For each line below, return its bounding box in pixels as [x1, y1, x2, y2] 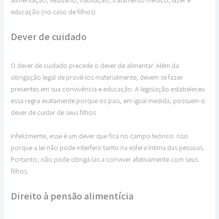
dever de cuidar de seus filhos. [11, 108, 98, 117]
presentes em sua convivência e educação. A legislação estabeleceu [11, 84, 205, 94]
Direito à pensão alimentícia [11, 189, 134, 202]
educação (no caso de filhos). [11, 6, 97, 16]
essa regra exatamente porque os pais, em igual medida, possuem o [11, 96, 206, 106]
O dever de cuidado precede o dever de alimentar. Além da [11, 61, 179, 70]
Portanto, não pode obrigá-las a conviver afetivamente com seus [11, 154, 198, 164]
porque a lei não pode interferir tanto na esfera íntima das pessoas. [11, 142, 205, 152]
